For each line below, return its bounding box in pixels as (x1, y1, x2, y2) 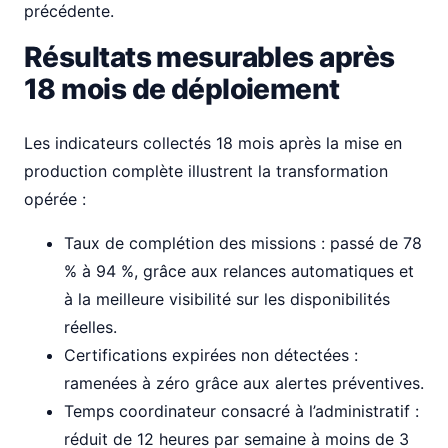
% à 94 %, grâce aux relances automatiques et (64, 261, 414, 281)
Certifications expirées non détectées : (64, 345, 358, 365)
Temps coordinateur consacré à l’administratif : (64, 401, 419, 421)
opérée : (24, 189, 86, 209)
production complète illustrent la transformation (24, 161, 388, 181)
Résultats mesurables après (24, 40, 395, 74)
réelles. (64, 317, 117, 337)
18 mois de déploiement (24, 72, 340, 106)
